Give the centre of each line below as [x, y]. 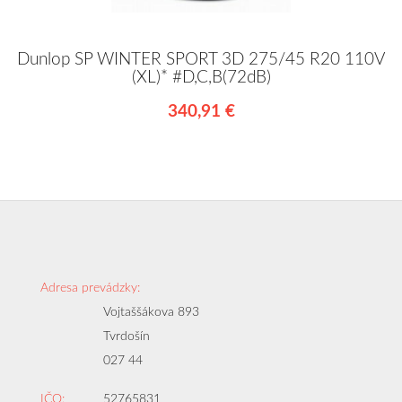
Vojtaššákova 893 [151, 312]
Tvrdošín [127, 336]
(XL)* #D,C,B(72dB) [201, 77]
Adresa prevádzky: [90, 288]
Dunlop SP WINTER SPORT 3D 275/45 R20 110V [201, 59]
